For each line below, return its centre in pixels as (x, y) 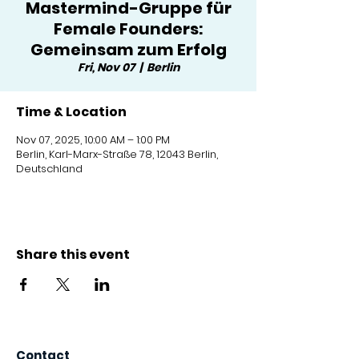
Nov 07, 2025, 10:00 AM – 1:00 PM (93, 140)
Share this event (73, 254)
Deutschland (49, 169)
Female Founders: (128, 29)
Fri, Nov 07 (106, 67)
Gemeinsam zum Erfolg (128, 50)
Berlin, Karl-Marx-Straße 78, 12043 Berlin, (117, 154)
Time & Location (71, 112)
